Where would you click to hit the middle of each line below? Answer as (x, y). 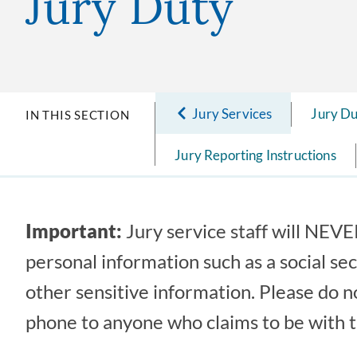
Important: (74, 231)
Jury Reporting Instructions (255, 155)
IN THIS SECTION (78, 115)
